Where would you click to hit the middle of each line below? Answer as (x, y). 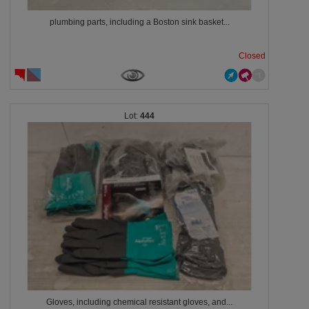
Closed (252, 56)
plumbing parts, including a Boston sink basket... (139, 22)
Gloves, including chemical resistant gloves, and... (139, 302)
